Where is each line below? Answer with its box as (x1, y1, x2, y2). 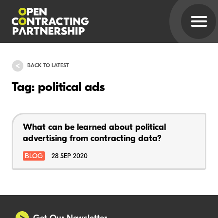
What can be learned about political (23, 123, 166, 132)
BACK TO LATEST (27, 63, 69, 69)
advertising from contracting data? (23, 134, 162, 144)
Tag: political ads (12, 81, 105, 95)
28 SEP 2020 (52, 152, 88, 160)
